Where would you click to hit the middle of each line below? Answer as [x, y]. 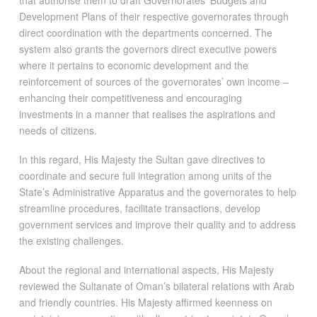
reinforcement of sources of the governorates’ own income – [154, 81]
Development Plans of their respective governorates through [154, 16]
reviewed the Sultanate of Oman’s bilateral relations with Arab [156, 286]
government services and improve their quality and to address [157, 224]
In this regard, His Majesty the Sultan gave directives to [142, 159]
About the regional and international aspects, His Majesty [146, 270]
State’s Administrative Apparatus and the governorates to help [157, 191]
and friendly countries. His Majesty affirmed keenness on [145, 302]
